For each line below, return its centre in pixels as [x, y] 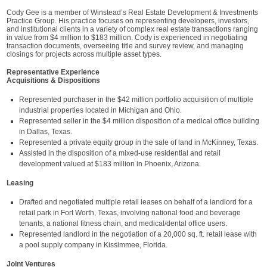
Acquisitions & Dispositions [53, 80]
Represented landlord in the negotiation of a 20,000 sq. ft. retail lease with [138, 234]
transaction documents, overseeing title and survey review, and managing [125, 46]
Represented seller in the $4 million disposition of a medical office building [139, 121]
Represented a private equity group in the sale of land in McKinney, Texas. [139, 142]
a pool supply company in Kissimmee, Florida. [93, 245]
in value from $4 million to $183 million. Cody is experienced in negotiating [127, 37]
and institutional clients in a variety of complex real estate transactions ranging [132, 29]
